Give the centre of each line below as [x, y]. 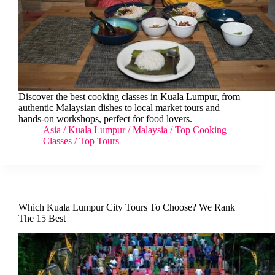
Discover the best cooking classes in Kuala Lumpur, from [129, 97]
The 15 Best [42, 218]
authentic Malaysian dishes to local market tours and [119, 108]
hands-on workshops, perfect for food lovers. [105, 119]
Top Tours [99, 141]
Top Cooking [201, 130]
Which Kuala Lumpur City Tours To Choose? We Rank [127, 207]
